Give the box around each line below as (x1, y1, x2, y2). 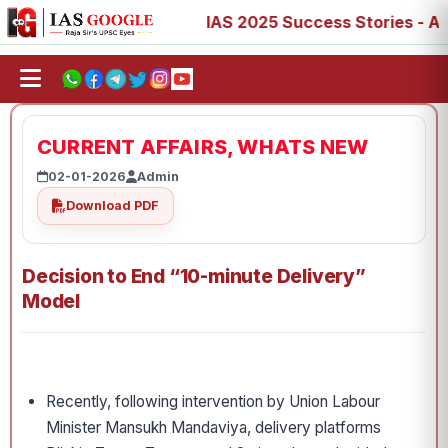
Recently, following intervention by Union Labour (46, 392, 380, 411)
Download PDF (66, 198, 159, 213)
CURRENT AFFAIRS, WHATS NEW (37, 135, 369, 159)
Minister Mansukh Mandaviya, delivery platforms (46, 418, 381, 437)
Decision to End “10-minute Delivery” (22, 265, 366, 288)
